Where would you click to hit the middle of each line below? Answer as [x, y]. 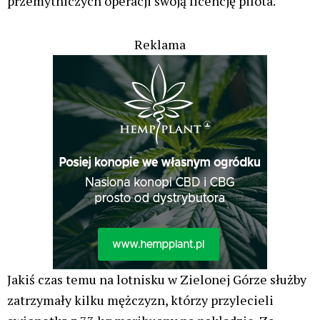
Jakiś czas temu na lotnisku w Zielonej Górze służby [157, 279]
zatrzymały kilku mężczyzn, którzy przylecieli [140, 300]
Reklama [160, 44]
